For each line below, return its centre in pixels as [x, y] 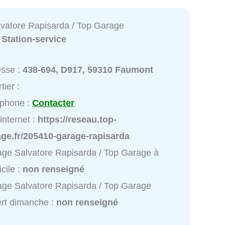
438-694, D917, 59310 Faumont [88, 70]
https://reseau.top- [77, 120]
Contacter [53, 103]
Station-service [34, 39]
